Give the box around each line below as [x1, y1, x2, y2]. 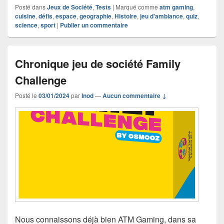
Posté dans [15, 2, 45, 11]
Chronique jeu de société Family [15, 55, 180, 71]
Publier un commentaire [60, 20, 128, 29]
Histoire [114, 11, 137, 20]
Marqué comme [115, 2, 158, 11]
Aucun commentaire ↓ [102, 90, 166, 100]
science [15, 20, 37, 29]
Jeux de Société [47, 2, 92, 11]
